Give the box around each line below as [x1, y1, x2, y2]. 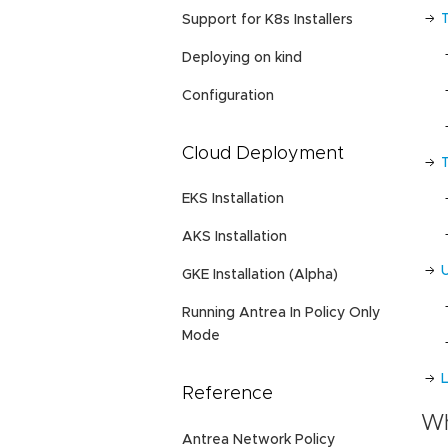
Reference [182, 385, 273, 404]
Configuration [182, 88, 274, 103]
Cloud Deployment [182, 144, 344, 163]
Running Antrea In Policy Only [182, 306, 380, 321]
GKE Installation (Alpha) [182, 268, 338, 283]
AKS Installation [182, 230, 287, 245]
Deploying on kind [182, 50, 302, 65]
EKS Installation [182, 192, 284, 207]
